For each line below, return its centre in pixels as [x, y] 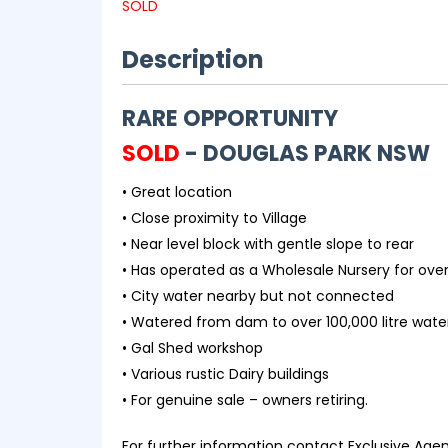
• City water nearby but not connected [258, 295]
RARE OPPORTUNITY [230, 118]
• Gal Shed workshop [192, 347]
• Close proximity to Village [214, 217]
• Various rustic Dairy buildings [225, 373]
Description [193, 59]
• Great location [177, 191]
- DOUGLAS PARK [281, 153]
